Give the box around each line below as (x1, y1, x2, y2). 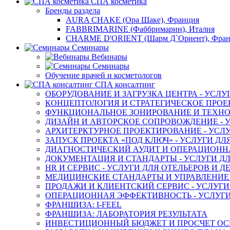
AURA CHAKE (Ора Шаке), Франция (66, 15, 199, 24)
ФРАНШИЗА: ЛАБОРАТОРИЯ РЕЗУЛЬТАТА (45, 209, 207, 218)
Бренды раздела (45, 6, 100, 15)
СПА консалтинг (95, 80, 155, 89)
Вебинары (91, 52, 127, 61)
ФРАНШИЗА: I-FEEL (45, 200, 122, 209)
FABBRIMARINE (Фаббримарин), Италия (66, 25, 215, 33)
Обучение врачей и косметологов (45, 71, 162, 80)
